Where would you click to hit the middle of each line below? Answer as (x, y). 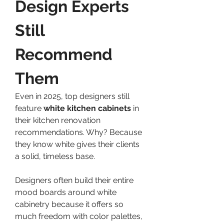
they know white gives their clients (77, 144)
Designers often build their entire (74, 180)
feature (29, 108)
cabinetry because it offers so (69, 204)
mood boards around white (66, 192)
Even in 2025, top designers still (72, 96)
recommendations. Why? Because (78, 132)
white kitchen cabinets (87, 108)
